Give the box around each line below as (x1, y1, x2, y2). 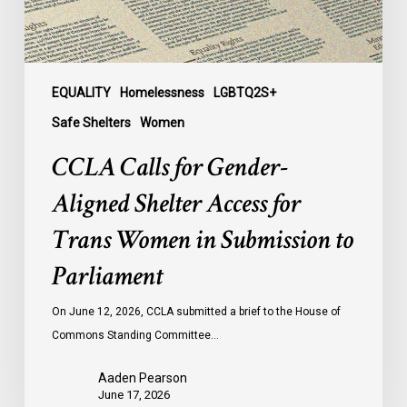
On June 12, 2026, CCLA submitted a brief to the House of (51, 305, 341, 319)
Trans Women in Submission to (51, 223, 353, 259)
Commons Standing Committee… (51, 329, 219, 342)
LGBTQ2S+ (213, 85, 276, 101)
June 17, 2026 (97, 388, 170, 402)
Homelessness (119, 85, 204, 101)
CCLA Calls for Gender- (51, 150, 289, 186)
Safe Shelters (51, 115, 131, 131)
